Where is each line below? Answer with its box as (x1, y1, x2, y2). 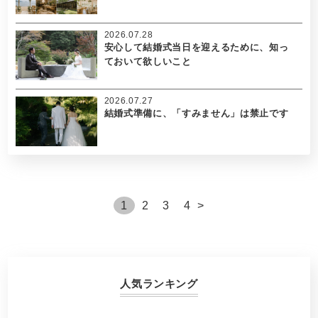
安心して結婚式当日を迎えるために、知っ (104, 42, 289, 53)
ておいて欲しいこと (104, 56, 192, 67)
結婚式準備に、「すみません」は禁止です (104, 108, 289, 119)
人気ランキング (120, 278, 198, 290)
